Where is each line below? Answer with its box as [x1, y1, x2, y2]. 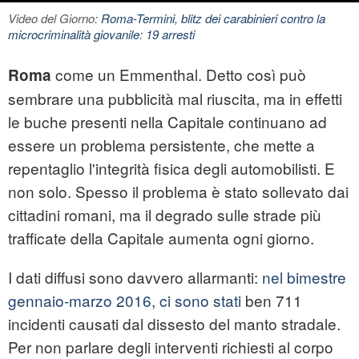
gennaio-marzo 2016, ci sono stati [8, 289, 245, 312]
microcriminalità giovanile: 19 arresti [8, 26, 195, 43]
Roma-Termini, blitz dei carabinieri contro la [101, 10, 325, 27]
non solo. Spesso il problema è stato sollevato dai [8, 180, 349, 203]
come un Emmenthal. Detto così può [51, 63, 306, 86]
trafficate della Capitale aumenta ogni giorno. [8, 227, 314, 249]
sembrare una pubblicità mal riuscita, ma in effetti [8, 87, 342, 110]
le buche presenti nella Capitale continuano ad [8, 111, 327, 133]
